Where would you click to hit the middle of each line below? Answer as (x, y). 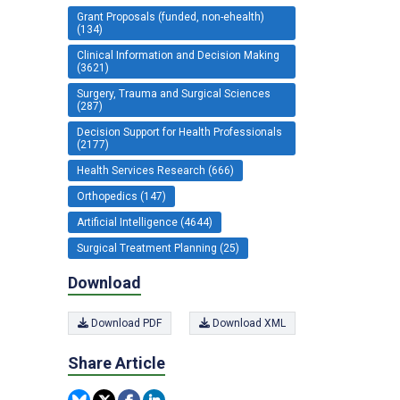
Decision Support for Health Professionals (179, 133)
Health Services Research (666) (155, 171)
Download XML (248, 323)
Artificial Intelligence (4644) (145, 223)
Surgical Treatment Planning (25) (158, 249)
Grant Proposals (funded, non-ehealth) (171, 17)
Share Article (117, 362)
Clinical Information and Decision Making (178, 56)
